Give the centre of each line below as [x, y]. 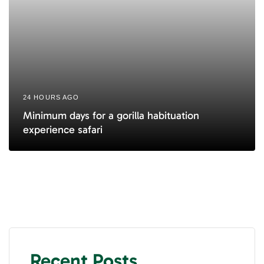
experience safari [63, 130]
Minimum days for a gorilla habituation [111, 116]
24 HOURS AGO [51, 98]
